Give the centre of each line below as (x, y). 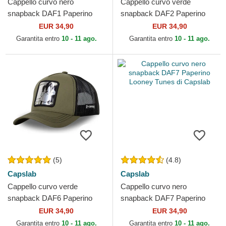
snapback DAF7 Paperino (163, 198)
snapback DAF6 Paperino (50, 198)
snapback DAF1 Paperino (50, 14)
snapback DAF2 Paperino (163, 14)
